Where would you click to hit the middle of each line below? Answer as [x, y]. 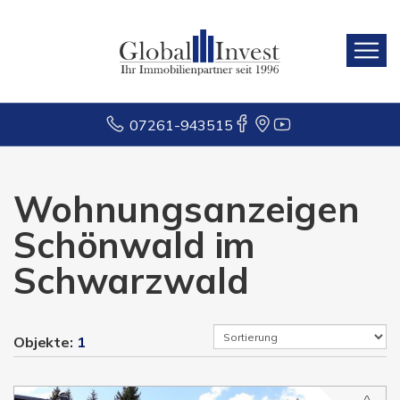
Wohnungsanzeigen [187, 209]
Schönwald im [135, 245]
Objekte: [45, 342]
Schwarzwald [131, 280]
